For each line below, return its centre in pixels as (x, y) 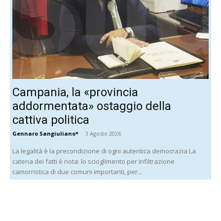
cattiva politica (51, 120)
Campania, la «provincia (75, 92)
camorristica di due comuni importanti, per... (77, 171)
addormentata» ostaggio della (92, 106)
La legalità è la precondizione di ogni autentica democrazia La (104, 151)
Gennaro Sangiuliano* (45, 133)
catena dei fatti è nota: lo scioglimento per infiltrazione (93, 161)
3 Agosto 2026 (103, 133)
